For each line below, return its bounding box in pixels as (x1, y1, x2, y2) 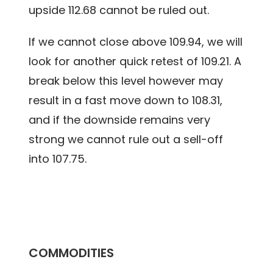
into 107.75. (29, 151, 87, 167)
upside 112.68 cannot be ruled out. (29, 2, 210, 18)
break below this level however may (29, 73, 224, 89)
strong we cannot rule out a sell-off (29, 132, 224, 147)
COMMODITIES (29, 244, 115, 262)
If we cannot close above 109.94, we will (29, 34, 243, 50)
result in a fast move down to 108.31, (29, 93, 223, 108)
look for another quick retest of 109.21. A (29, 54, 242, 69)
